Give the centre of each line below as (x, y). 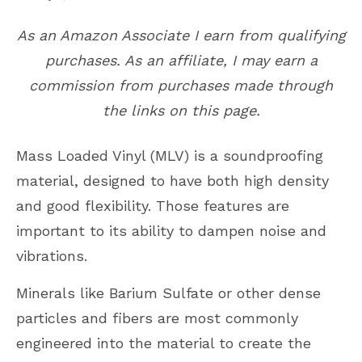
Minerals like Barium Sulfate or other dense (168, 293)
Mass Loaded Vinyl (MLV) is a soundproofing (170, 155)
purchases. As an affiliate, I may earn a (181, 60)
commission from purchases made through (181, 85)
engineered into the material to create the (164, 343)
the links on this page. (181, 110)
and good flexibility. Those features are (153, 205)
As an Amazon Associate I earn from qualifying (181, 35)
